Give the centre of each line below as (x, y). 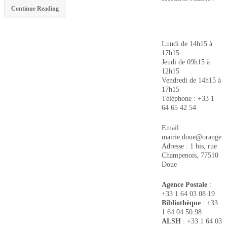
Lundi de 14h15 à (187, 44)
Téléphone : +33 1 (188, 98)
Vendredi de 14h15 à (191, 80)
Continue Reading (35, 9)
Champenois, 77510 (190, 155)
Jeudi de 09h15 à (185, 62)
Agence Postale (184, 184)
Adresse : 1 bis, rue (189, 146)
